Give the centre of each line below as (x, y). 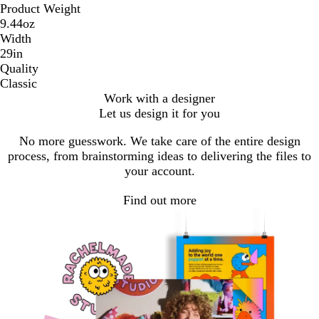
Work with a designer (159, 99)
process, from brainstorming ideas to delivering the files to (159, 156)
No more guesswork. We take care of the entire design (159, 141)
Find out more (159, 200)
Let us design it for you (159, 114)
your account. (159, 171)
